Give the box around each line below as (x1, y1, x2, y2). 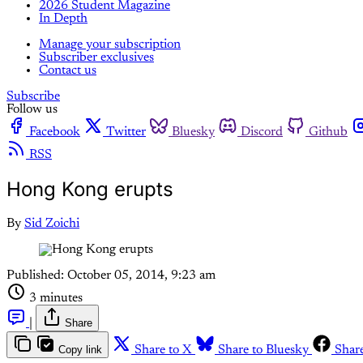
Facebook (29, 125, 80, 139)
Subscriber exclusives (39, 50, 154, 64)
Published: (6, 268, 64, 282)
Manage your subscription (39, 37, 181, 51)
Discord (241, 125, 283, 139)
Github (309, 125, 348, 139)
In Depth (39, 11, 88, 25)
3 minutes (29, 291, 83, 305)
